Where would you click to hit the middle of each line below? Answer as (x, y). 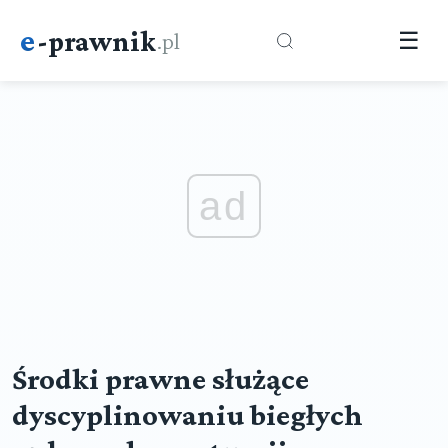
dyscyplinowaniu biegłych (187, 415)
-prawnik (96, 40)
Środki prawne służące (160, 379)
